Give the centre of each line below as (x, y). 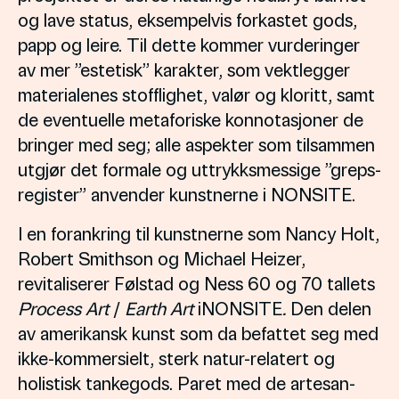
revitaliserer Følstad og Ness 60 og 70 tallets (196, 283)
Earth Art (157, 308)
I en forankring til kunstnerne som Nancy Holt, (199, 233)
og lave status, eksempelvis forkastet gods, (187, 19)
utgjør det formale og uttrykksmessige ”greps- (199, 169)
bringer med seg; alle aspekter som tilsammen (196, 144)
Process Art (65, 308)
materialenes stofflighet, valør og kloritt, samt (196, 94)
